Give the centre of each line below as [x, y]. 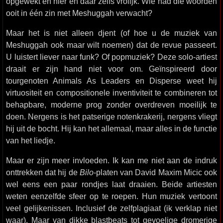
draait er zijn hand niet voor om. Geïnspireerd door [111, 69]
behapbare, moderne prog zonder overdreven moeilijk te [111, 105]
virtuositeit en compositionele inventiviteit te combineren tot [111, 93]
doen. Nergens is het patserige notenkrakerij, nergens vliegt [111, 116]
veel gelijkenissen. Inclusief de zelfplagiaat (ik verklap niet [111, 208]
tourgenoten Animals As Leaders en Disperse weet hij [111, 81]
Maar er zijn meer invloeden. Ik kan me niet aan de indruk [111, 160]
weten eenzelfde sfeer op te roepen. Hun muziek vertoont [111, 196]
